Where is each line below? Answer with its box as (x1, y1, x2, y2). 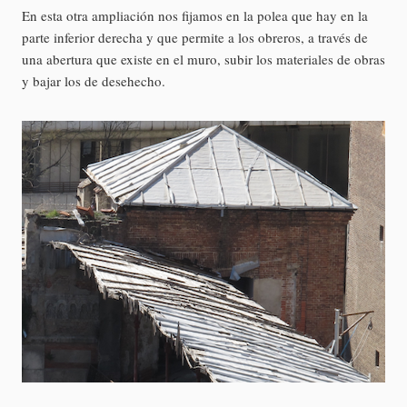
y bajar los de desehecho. (22, 71, 165, 90)
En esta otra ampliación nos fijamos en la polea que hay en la (22, 5, 368, 25)
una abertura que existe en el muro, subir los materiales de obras (22, 49, 385, 68)
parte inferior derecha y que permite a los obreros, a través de (22, 27, 368, 46)
